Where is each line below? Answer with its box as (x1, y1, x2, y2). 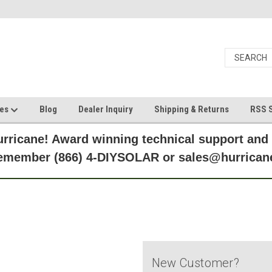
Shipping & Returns (154, 104, 229, 115)
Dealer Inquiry (78, 104, 133, 115)
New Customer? (151, 256, 239, 270)
